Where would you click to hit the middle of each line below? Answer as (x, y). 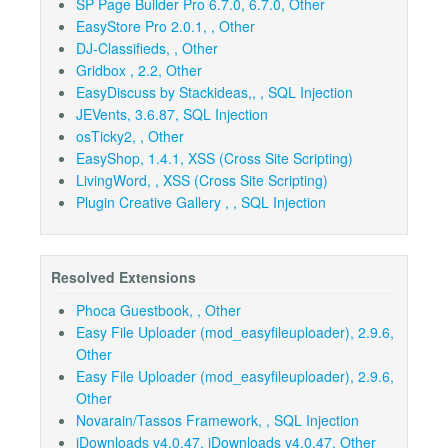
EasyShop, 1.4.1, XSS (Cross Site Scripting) (214, 158)
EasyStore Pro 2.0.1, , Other (165, 26)
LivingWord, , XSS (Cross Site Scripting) (202, 180)
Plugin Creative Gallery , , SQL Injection (201, 202)
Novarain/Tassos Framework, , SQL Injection (217, 420)
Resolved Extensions (123, 277)
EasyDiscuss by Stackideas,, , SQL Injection (214, 92)
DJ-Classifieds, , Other (147, 48)
